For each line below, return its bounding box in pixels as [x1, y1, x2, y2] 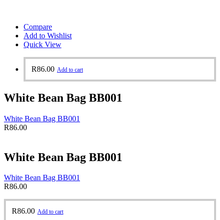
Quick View [24, 40, 61, 49]
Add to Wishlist [24, 31, 72, 40]
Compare [24, 22, 52, 31]
